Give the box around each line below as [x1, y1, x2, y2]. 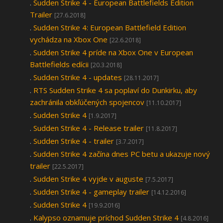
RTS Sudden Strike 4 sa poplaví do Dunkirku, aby [33, 85, 197, 95]
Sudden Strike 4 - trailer [33, 136, 114, 146]
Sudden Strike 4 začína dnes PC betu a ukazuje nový [33, 149, 210, 159]
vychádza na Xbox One [30, 34, 108, 44]
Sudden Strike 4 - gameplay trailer [33, 187, 149, 197]
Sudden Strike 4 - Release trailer [33, 123, 144, 133]
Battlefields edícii [30, 59, 89, 69]
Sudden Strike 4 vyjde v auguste [33, 174, 143, 184]
